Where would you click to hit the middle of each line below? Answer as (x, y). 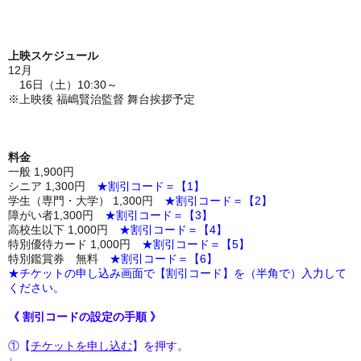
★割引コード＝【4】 (173, 230)
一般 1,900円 (41, 172)
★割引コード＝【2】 (218, 201)
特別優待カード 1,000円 (75, 245)
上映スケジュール (53, 56)
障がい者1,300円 (56, 216)
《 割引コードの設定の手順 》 (85, 317)
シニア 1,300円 (52, 187)
